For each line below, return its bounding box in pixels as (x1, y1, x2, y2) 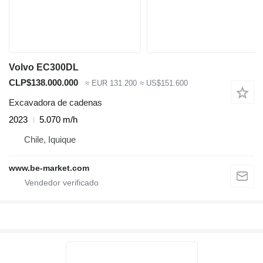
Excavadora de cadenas (9, 97, 102, 108)
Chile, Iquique (24, 134, 76, 145)
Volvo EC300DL (9, 62, 79, 72)
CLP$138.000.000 (9, 77, 78, 87)
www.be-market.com (9, 163, 89, 173)
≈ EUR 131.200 (85, 78, 137, 87)
